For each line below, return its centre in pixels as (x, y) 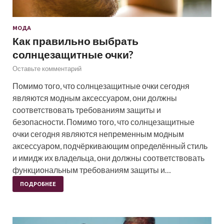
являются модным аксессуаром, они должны (95, 97)
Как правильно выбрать (75, 40)
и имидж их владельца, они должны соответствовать (108, 157)
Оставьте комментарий (47, 68)
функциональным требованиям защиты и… (92, 169)
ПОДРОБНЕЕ (38, 184)
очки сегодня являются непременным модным (98, 133)
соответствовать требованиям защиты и (87, 109)
